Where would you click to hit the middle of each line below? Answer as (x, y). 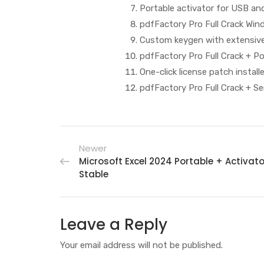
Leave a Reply (114, 225)
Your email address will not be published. (141, 245)
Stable (94, 174)
